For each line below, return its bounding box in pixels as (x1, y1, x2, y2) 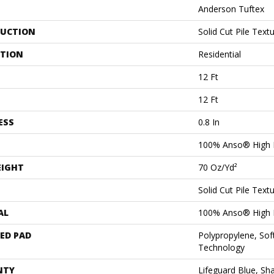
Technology (198, 241, 245, 253)
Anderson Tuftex (198, 2, 264, 15)
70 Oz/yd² (198, 161, 237, 173)
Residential (198, 48, 241, 60)
